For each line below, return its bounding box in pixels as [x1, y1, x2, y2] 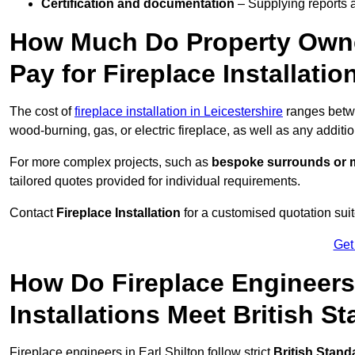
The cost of [10, 105, 74, 119]
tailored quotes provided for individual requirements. [10, 174, 300, 189]
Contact [10, 206, 56, 220]
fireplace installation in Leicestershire [74, 105, 283, 119]
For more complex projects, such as [10, 155, 212, 170]
